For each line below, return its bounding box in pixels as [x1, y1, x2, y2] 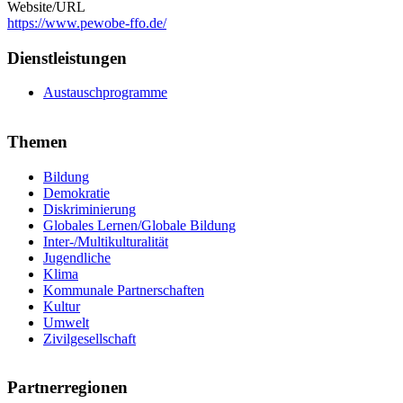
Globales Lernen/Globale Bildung [43, 217, 236, 233]
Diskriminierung [43, 201, 136, 217]
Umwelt [43, 314, 89, 330]
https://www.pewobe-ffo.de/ [7, 14, 166, 31]
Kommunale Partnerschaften [43, 282, 204, 298]
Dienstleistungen [7, 48, 127, 67]
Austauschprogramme [43, 85, 167, 101]
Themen [7, 131, 67, 151]
